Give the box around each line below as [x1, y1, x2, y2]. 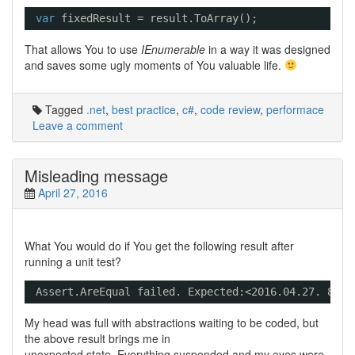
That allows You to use [25, 41, 141, 57]
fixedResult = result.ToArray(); [61, 12, 258, 25]
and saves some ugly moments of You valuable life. [25, 57, 284, 73]
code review [200, 101, 260, 117]
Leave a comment [32, 117, 123, 133]
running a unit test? [25, 254, 121, 269]
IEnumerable [141, 41, 205, 57]
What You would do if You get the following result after [25, 238, 294, 254]
